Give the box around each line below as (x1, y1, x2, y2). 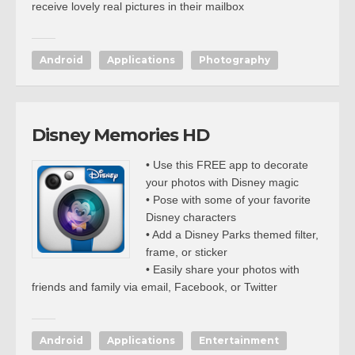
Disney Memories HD (32, 124, 209, 146)
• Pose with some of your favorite (146, 193, 311, 206)
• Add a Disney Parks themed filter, (146, 228, 319, 241)
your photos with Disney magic (146, 176, 299, 189)
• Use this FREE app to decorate (146, 158, 308, 171)
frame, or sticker (146, 246, 227, 258)
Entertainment (199, 334, 279, 346)
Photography (199, 54, 270, 66)
